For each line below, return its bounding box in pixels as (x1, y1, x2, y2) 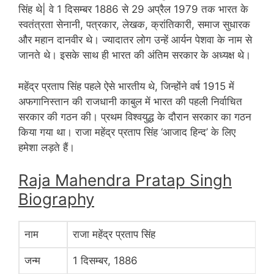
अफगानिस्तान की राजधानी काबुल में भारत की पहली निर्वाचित (18, 95, 242, 108)
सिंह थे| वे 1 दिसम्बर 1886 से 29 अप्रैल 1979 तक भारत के (18, 3, 248, 16)
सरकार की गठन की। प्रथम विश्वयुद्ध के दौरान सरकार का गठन (18, 110, 251, 123)
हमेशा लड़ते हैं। (18, 141, 75, 154)
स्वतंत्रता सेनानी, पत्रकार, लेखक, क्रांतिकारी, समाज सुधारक (18, 18, 250, 31)
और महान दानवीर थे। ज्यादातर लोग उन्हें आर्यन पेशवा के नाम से (18, 34, 252, 46)
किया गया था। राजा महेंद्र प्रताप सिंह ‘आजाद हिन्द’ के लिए (18, 125, 235, 138)
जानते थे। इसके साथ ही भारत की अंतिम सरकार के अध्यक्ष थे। (18, 49, 251, 62)
